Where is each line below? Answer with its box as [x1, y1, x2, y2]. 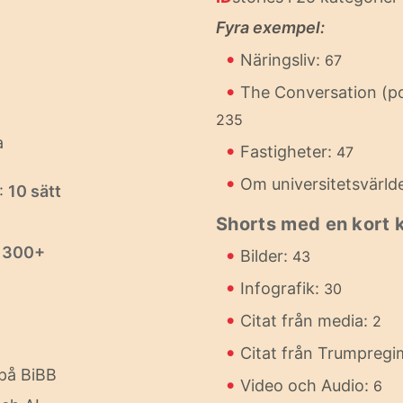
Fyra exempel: [216, 18, 325, 37]
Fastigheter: [240, 142, 336, 161]
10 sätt [8, 182, 61, 201]
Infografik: [240, 279, 324, 298]
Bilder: [240, 246, 292, 265]
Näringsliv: [240, 50, 325, 69]
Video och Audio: [240, 376, 373, 395]
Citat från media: [240, 311, 372, 330]
